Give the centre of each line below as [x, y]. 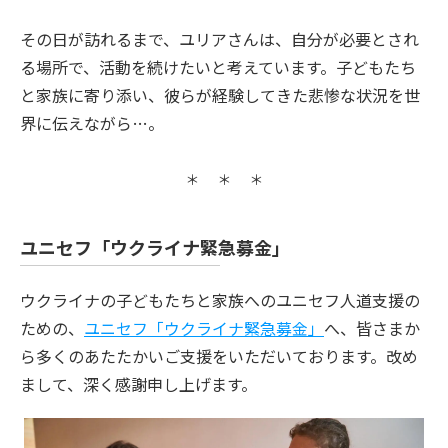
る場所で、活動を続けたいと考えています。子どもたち [218, 66]
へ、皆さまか [372, 327]
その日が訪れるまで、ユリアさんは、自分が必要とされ [219, 38]
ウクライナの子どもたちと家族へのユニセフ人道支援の [220, 299]
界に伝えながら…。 [92, 122]
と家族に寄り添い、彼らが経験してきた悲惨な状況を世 [220, 94]
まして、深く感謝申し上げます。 [138, 383]
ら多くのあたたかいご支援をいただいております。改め [219, 355]
